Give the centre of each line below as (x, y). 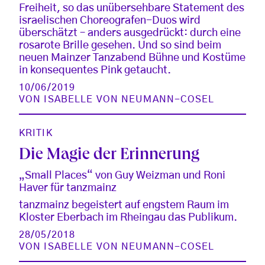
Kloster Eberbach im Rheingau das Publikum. (128, 217)
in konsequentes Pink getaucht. (95, 70)
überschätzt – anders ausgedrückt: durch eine (130, 33)
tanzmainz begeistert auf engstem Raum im (124, 205)
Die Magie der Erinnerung (109, 156)
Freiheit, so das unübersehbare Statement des (132, 8)
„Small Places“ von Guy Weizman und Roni (122, 175)
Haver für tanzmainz (68, 188)
